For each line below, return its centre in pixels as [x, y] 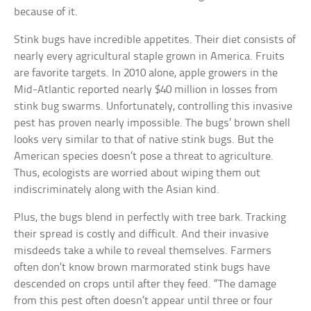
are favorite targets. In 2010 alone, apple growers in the [146, 73]
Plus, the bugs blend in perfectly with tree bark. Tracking [150, 217]
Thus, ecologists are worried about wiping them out [137, 173]
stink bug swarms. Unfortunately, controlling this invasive [153, 106]
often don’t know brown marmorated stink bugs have [142, 267]
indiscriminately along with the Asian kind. [117, 190]
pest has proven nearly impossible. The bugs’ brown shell [152, 123]
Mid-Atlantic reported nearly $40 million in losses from [146, 90]
